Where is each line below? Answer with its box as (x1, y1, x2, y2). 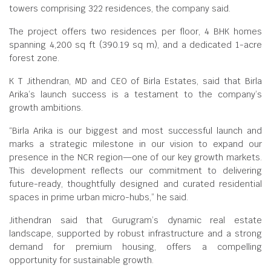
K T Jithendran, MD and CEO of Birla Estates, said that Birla (9, 76, 262, 87)
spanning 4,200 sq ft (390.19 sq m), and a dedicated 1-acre (9, 39, 262, 50)
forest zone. (9, 53, 59, 64)
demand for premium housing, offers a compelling (9, 241, 262, 252)
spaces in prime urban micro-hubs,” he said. (9, 192, 188, 203)
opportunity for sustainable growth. (9, 255, 154, 266)
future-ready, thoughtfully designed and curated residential (9, 178, 262, 189)
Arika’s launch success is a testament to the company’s (9, 89, 262, 100)
